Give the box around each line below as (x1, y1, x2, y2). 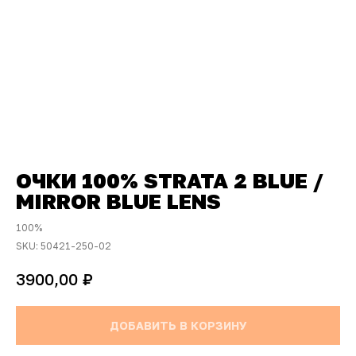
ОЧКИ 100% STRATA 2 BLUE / (16, 168, 323, 193)
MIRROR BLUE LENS (16, 189, 221, 214)
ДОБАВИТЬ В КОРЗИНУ (109, 318, 247, 332)
